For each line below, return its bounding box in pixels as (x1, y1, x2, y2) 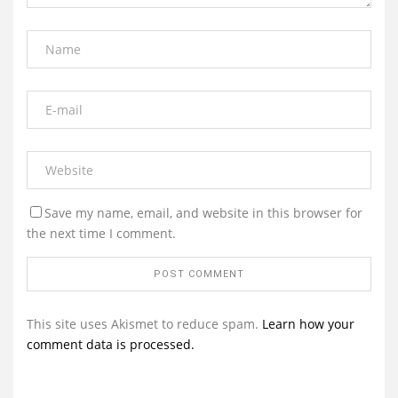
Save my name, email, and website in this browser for (44, 203, 362, 221)
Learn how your (262, 314, 354, 332)
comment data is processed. (27, 335, 195, 353)
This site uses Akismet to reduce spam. (27, 314, 262, 332)
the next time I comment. (27, 224, 176, 242)
